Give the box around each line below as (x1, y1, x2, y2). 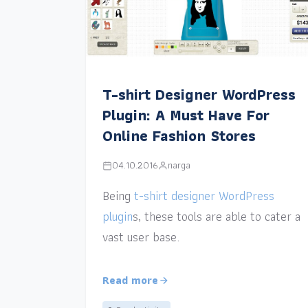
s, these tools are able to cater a (132, 206, 300, 227)
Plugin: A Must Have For (102, 103, 269, 128)
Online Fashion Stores (102, 124, 256, 148)
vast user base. (102, 227, 179, 247)
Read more (102, 272, 158, 289)
